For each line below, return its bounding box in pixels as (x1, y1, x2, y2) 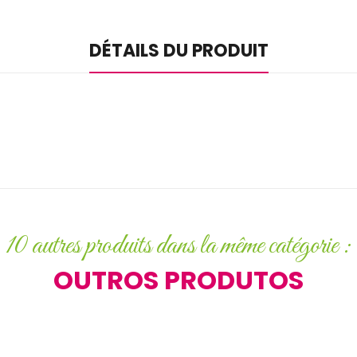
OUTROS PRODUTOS (53, 261, 304, 298)
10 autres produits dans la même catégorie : (6, 227, 351, 264)
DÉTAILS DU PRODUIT (88, 37, 269, 63)
